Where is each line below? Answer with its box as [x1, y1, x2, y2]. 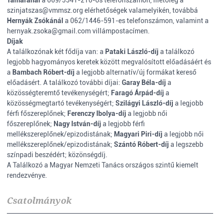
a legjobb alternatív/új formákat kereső [75, 68, 196, 76]
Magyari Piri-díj [114, 130, 163, 138]
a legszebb [169, 140, 203, 148]
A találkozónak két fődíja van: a [7, 48, 105, 55]
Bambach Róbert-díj [12, 68, 75, 76]
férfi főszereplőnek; [7, 110, 67, 117]
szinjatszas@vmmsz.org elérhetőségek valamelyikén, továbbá [7, 6, 198, 14]
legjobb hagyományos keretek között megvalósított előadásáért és [7, 58, 211, 66]
